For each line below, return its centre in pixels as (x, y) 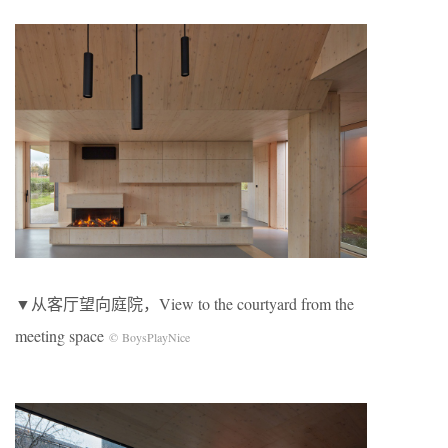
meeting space (62, 336)
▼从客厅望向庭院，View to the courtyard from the (184, 304)
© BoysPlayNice (149, 337)
